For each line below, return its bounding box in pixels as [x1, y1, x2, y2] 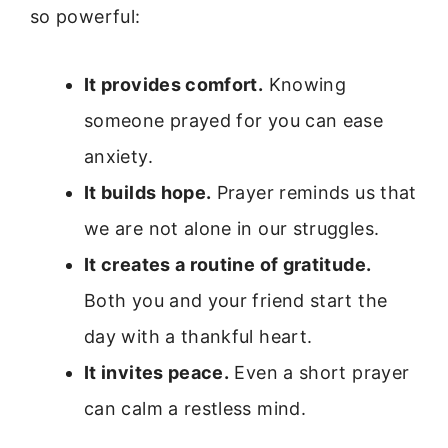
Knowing [263, 74, 347, 96]
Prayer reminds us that [211, 182, 417, 204]
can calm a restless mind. [84, 398, 307, 420]
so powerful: [30, 5, 141, 27]
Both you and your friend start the [84, 290, 388, 312]
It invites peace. [84, 362, 230, 384]
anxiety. [84, 146, 153, 168]
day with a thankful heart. [84, 326, 313, 348]
